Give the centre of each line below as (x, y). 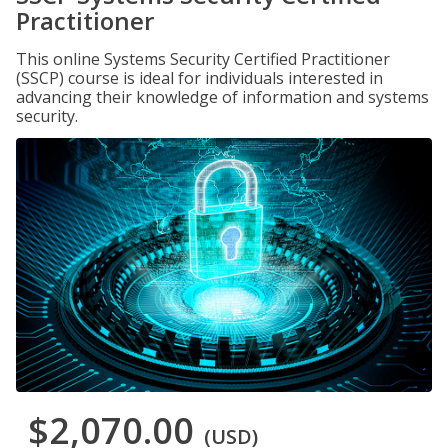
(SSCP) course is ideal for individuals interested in (199, 78)
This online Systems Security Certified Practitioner (203, 59)
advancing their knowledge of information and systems (222, 97)
